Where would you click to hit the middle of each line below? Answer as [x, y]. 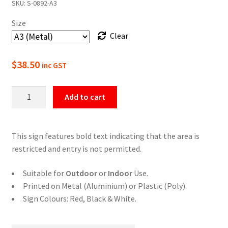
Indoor [120, 173]
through [94, 24]
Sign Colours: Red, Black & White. [79, 198]
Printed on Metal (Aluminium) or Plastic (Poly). [105, 186]
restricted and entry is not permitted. [76, 149]
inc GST [54, 65]
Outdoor [81, 173]
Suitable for [44, 173]
